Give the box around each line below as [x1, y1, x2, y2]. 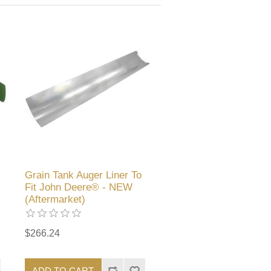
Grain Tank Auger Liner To [25, 169, 142, 181]
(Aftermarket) [25, 194, 86, 206]
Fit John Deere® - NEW [25, 181, 133, 194]
